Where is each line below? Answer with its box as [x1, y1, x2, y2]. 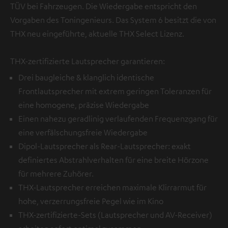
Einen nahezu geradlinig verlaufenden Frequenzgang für [18, 113, 218, 124]
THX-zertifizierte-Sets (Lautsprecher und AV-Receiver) [18, 209, 212, 220]
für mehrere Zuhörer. [18, 168, 94, 179]
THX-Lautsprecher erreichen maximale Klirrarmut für [18, 182, 207, 192]
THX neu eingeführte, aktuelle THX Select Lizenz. [10, 28, 184, 39]
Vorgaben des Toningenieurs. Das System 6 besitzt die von [10, 14, 216, 25]
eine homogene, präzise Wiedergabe [18, 99, 149, 110]
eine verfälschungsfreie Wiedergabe [18, 127, 148, 137]
